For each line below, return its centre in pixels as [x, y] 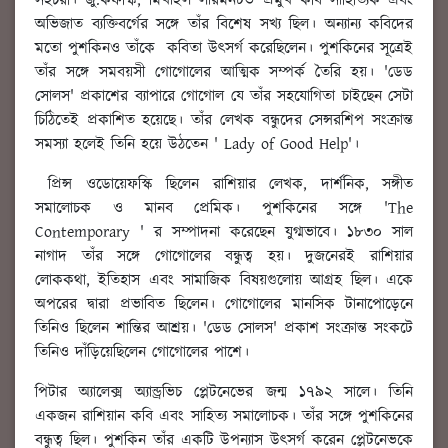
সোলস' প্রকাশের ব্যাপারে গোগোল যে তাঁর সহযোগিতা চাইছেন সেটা [224, 97]
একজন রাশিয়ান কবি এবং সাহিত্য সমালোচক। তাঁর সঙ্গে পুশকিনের [224, 417]
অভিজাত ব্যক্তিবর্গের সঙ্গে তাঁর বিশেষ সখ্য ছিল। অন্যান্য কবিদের [224, 25]
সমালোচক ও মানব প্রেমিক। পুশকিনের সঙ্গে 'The [224, 209]
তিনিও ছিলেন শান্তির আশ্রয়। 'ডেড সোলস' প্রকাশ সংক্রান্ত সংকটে [224, 329]
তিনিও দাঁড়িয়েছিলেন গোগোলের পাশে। [142, 353]
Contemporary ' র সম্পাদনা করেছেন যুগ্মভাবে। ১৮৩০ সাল [224, 233]
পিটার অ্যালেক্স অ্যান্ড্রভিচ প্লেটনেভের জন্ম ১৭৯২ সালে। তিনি [224, 393]
